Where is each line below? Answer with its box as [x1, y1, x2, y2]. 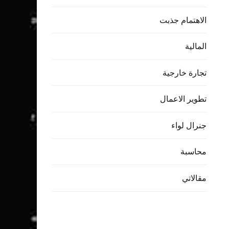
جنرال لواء [171, 119, 207, 131]
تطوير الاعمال [160, 93, 207, 105]
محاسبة [180, 146, 207, 157]
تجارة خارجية [163, 66, 207, 78]
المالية [185, 40, 207, 52]
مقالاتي [182, 172, 207, 184]
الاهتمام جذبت [159, 14, 207, 26]
